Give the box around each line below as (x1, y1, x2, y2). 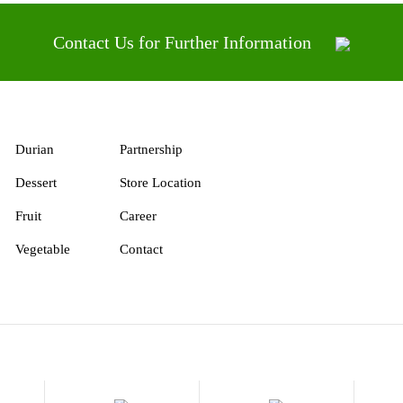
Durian (14, 141, 54, 157)
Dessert (14, 175, 57, 190)
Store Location (119, 175, 201, 190)
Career (119, 208, 157, 223)
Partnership (119, 141, 183, 157)
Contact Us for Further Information (53, 31, 316, 52)
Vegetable (14, 241, 70, 256)
